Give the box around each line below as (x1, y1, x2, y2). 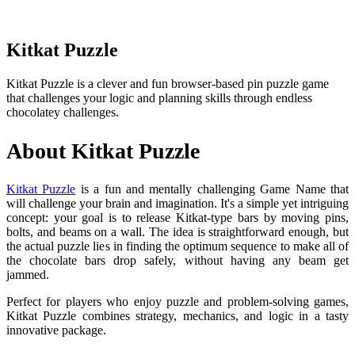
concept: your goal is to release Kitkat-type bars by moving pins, (6, 210, 349, 224)
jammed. (6, 267, 49, 281)
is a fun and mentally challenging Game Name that (75, 181, 349, 196)
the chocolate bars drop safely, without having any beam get (6, 253, 349, 267)
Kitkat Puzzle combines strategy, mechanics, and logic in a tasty (6, 308, 349, 323)
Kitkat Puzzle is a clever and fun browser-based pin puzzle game (6, 77, 329, 91)
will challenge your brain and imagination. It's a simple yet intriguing (6, 196, 349, 210)
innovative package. (6, 323, 106, 337)
